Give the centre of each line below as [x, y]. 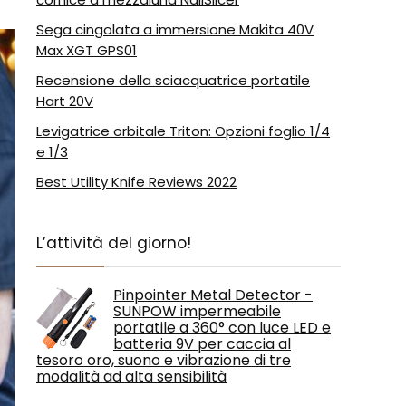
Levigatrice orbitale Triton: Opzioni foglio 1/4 [183, 131]
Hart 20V [65, 101]
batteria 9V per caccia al [202, 344]
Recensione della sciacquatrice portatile [173, 80]
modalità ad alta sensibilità [131, 377]
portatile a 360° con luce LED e [222, 328]
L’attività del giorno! [114, 243]
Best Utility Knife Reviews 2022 [136, 182]
